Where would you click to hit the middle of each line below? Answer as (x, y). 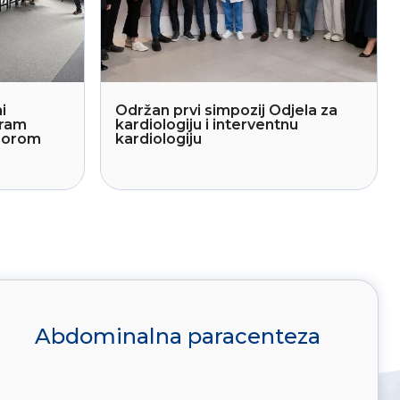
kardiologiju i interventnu (206, 125)
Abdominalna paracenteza (178, 336)
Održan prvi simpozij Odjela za (226, 110)
